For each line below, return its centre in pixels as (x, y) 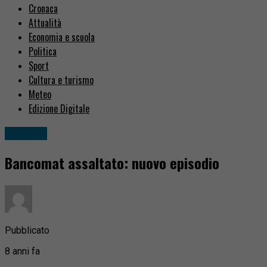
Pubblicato (27, 230)
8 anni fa (22, 251)
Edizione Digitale (59, 109)
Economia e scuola (62, 37)
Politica (43, 52)
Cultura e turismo (61, 80)
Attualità (45, 23)
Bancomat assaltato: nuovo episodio (112, 163)
